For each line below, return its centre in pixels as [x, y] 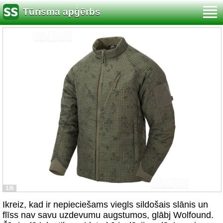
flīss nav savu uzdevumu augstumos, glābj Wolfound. [108, 215]
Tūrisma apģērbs [62, 12]
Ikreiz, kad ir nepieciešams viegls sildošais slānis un [105, 205]
